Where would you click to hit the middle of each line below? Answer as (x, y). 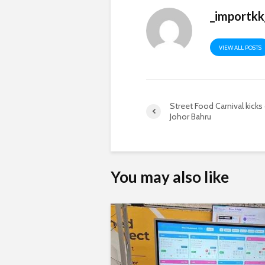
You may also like (170, 177)
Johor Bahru (190, 117)
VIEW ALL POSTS (240, 48)
